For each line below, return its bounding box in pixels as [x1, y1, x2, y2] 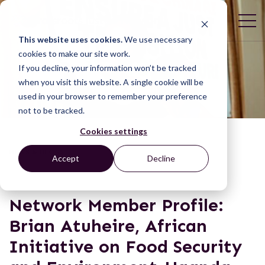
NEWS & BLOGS [9, 147, 64, 156]
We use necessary [122, 34, 192, 44]
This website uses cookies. [18, 34, 122, 44]
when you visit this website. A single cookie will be [18, 76, 203, 87]
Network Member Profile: [9, 195, 223, 216]
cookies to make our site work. [18, 48, 130, 59]
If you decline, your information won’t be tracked [18, 62, 196, 73]
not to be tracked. [18, 105, 85, 115]
